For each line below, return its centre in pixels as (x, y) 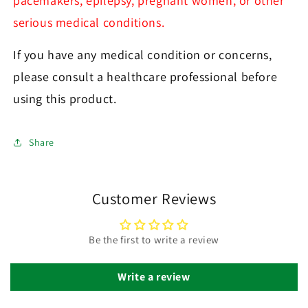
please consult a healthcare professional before (145, 77)
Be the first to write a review (154, 240)
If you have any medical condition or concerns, (143, 55)
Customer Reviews (154, 199)
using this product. (65, 99)
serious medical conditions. (89, 23)
